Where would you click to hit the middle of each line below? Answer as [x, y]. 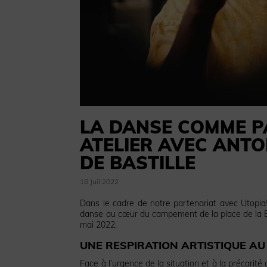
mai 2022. [99, 224]
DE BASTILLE [138, 162]
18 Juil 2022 [100, 181]
